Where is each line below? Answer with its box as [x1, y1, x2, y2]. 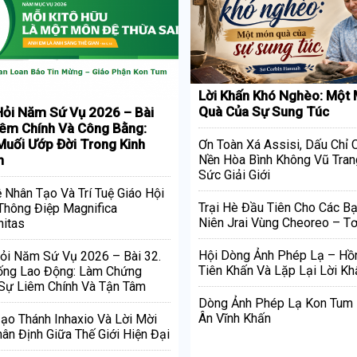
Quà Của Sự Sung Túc [198, 104, 329, 120]
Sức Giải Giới [198, 167, 270, 183]
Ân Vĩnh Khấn [198, 311, 271, 327]
